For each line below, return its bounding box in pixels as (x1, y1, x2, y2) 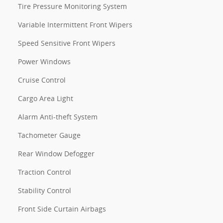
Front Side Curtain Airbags (18, 204, 106, 214)
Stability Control (18, 185, 71, 195)
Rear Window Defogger (18, 148, 95, 158)
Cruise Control (18, 75, 66, 85)
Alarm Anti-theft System (18, 111, 98, 121)
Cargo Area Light (18, 93, 73, 103)
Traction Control (18, 167, 71, 177)
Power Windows (18, 56, 71, 66)
